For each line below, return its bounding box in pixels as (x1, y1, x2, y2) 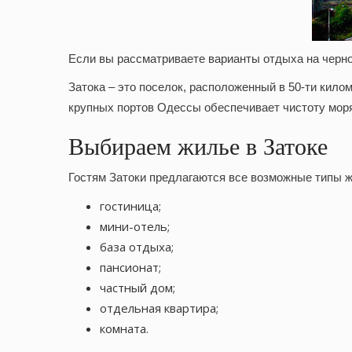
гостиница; (100, 198, 161, 214)
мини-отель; (100, 218, 170, 235)
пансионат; (100, 259, 161, 276)
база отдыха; (100, 239, 174, 255)
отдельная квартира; (100, 300, 218, 317)
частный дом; (100, 280, 175, 296)
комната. (100, 321, 148, 337)
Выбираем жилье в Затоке (68, 134, 328, 160)
